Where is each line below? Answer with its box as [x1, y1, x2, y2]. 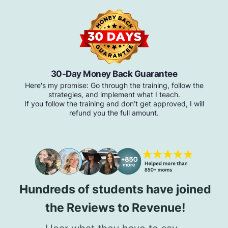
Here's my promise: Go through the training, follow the [24, 81, 204, 90]
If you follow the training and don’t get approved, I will [24, 99, 204, 108]
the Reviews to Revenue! [45, 200, 185, 215]
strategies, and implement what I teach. [48, 90, 180, 99]
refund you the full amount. [69, 108, 159, 118]
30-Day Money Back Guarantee [50, 69, 178, 79]
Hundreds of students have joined [19, 182, 211, 196]
